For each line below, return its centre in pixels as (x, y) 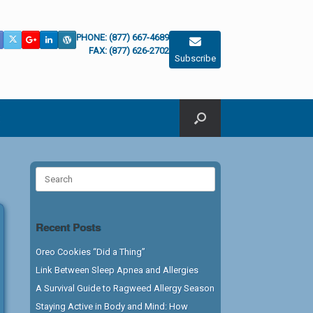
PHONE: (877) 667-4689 (123, 38)
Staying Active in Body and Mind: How (112, 306)
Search (49, 173)
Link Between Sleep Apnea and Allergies (117, 270)
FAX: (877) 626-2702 (129, 51)
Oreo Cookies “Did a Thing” (91, 252)
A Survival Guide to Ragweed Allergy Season (125, 288)
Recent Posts (68, 227)
